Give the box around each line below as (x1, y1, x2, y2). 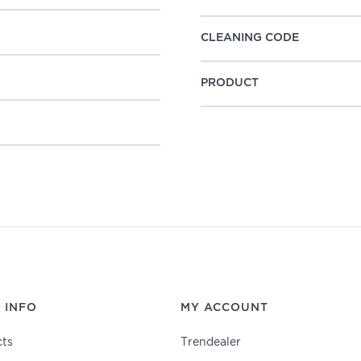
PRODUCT (201, 77, 259, 89)
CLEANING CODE (201, 32, 299, 44)
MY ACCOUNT (180, 301, 268, 313)
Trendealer (180, 337, 241, 347)
